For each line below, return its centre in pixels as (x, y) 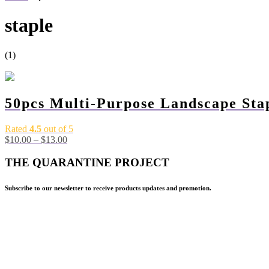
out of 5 (57, 128)
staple (29, 26)
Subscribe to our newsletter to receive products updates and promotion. (108, 188)
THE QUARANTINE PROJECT (87, 163)
